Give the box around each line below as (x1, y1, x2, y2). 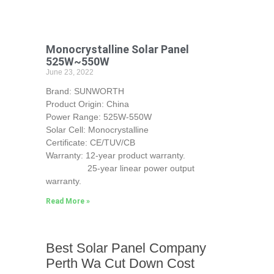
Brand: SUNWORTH (45, 86, 124, 96)
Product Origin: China (45, 98, 129, 109)
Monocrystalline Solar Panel (45, 42, 189, 56)
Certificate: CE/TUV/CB (45, 137, 135, 147)
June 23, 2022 (45, 67, 94, 76)
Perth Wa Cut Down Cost (45, 255, 194, 271)
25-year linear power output (45, 163, 194, 173)
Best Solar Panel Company (45, 240, 206, 256)
